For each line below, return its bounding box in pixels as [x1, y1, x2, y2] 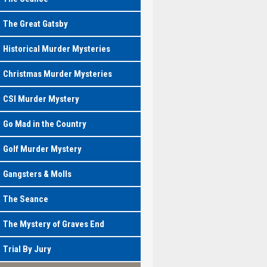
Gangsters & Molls [2, 169, 72, 179]
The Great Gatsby [2, 18, 68, 29]
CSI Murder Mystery [2, 94, 79, 104]
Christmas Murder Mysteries [2, 69, 112, 79]
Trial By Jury [2, 244, 51, 254]
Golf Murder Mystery [2, 144, 82, 154]
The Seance [2, 194, 48, 204]
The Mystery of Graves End [2, 219, 104, 229]
